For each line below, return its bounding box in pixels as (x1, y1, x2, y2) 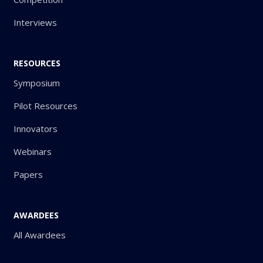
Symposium (14, 77, 60, 89)
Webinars (14, 146, 52, 158)
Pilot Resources (14, 100, 77, 112)
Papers (14, 168, 43, 181)
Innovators (14, 123, 58, 135)
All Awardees (14, 229, 66, 241)
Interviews (14, 16, 57, 29)
